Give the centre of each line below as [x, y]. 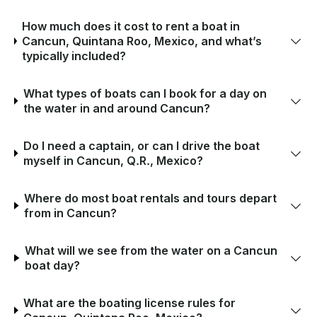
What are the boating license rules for [130, 302]
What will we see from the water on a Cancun [151, 250]
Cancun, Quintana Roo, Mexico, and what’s [142, 41]
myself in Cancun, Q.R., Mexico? [113, 160]
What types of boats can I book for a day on [145, 93]
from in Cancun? [71, 213]
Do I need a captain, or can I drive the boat [141, 145]
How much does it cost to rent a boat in [131, 26]
